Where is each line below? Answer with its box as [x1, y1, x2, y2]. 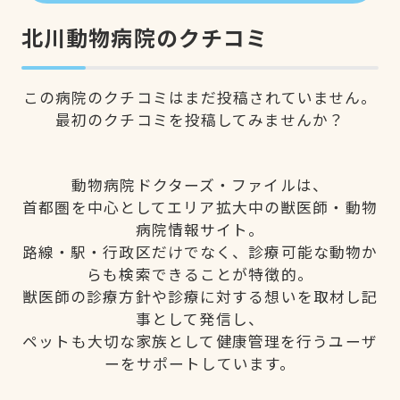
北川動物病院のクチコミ [21, 21, 269, 53]
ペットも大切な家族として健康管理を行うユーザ [22, 329, 378, 352]
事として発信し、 [136, 307, 264, 329]
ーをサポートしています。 [104, 352, 296, 374]
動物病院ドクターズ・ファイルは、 [71, 173, 329, 196]
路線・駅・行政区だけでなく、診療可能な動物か [21, 240, 379, 262]
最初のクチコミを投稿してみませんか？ [54, 108, 346, 130]
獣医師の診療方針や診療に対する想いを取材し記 [21, 285, 379, 307]
